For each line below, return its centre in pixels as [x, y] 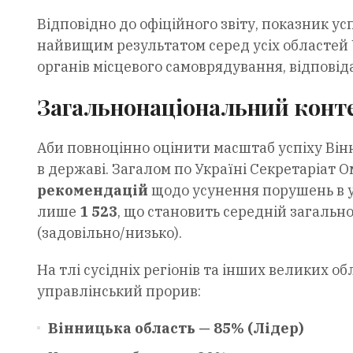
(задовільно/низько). [109, 232]
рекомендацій [92, 190]
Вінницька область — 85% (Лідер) [176, 328]
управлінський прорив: [119, 291]
